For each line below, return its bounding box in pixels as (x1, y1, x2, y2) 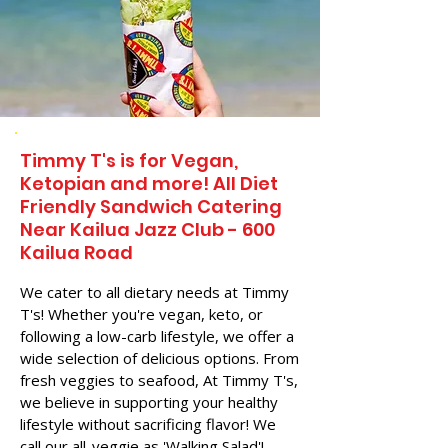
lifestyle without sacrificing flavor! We (20, 414, 276, 434)
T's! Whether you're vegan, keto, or (20, 304, 263, 324)
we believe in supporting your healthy (20, 392, 278, 412)
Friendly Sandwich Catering (20, 194, 282, 219)
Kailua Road (20, 240, 133, 265)
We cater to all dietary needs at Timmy (20, 282, 289, 302)
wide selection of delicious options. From (20, 348, 299, 368)
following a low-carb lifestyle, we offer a (20, 326, 294, 346)
